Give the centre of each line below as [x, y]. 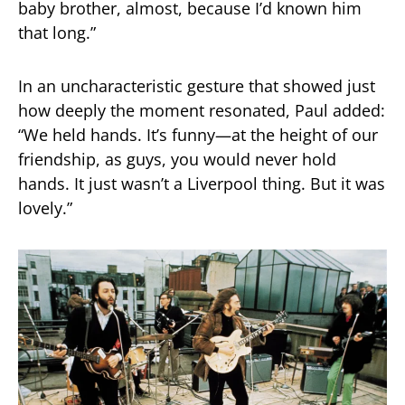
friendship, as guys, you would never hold [177, 159]
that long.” [57, 32]
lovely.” [45, 207]
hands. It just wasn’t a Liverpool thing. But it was [202, 183]
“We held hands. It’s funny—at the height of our [198, 134]
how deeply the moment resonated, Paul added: [202, 110]
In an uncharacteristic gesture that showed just [197, 85]
